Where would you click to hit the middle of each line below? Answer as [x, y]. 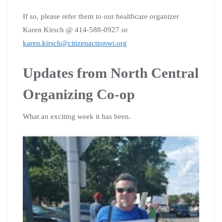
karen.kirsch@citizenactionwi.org [75, 43]
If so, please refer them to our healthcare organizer [101, 17]
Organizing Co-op [79, 94]
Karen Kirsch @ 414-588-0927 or [75, 30]
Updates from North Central [111, 73]
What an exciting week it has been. [77, 117]
